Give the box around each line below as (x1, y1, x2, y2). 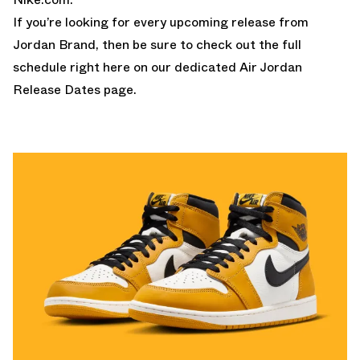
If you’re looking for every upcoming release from (13, 12, 309, 31)
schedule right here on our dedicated (13, 57, 239, 76)
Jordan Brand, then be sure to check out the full (13, 35, 301, 54)
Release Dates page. (13, 80, 137, 99)
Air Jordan (239, 57, 302, 76)
